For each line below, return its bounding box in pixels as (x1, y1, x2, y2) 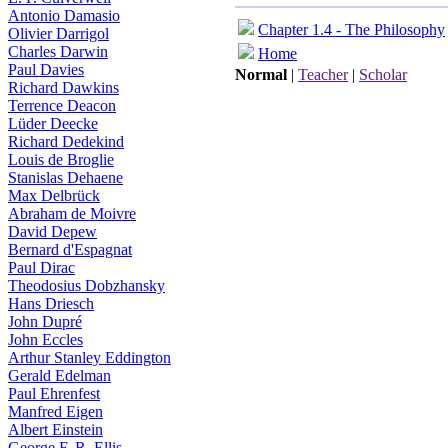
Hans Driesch (8, 295, 94, 312)
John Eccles (8, 331, 83, 348)
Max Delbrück (8, 187, 100, 204)
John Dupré (8, 313, 82, 330)
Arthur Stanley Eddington (8, 349, 171, 366)
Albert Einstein (8, 421, 103, 438)
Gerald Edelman (8, 367, 111, 384)
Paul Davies (8, 61, 84, 78)
